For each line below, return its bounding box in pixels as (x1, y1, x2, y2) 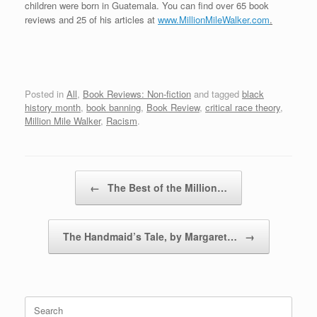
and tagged (191, 87, 242, 101)
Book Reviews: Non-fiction (83, 87, 191, 101)
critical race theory (205, 100, 280, 115)
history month (25, 100, 81, 115)
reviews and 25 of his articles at (25, 12, 158, 26)
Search (24, 296, 53, 310)
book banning (86, 100, 141, 115)
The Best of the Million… (105, 180, 227, 195)
